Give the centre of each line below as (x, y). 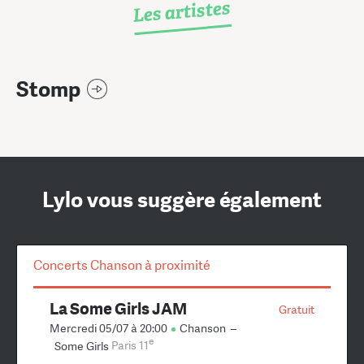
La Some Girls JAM (118, 308)
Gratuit (297, 309)
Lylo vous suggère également (182, 200)
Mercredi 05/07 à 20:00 (110, 328)
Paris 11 (130, 346)
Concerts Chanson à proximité (122, 265)
